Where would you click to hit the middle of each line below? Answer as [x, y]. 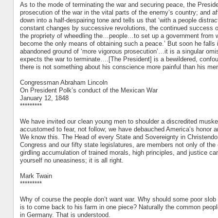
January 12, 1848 [44, 98]
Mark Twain [36, 176]
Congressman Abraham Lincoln [64, 82]
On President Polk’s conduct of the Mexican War [89, 90]
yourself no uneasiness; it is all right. [72, 160]
